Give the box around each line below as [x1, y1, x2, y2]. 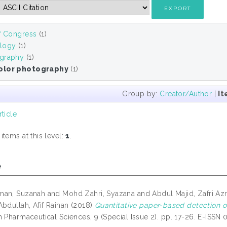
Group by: [122, 89, 160, 98]
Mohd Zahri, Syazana [62, 190, 135, 198]
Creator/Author [160, 89, 212, 98]
